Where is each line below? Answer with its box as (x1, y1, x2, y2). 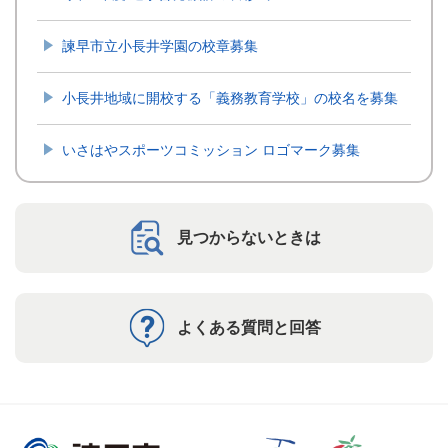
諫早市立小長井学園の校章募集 (62, 38, 258, 54)
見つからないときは (177, 229, 321, 246)
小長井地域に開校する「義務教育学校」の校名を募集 (62, 90, 398, 106)
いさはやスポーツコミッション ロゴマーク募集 (62, 142, 360, 158)
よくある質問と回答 (177, 319, 321, 336)
